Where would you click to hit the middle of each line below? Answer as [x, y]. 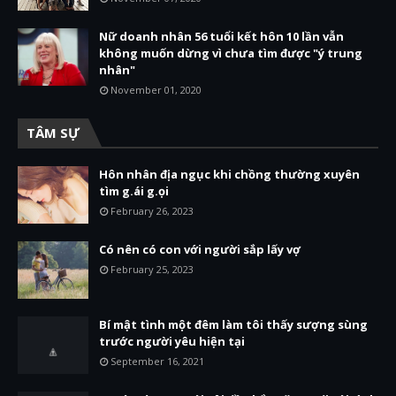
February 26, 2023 [152, 211]
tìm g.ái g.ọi [134, 191]
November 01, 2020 [156, 90]
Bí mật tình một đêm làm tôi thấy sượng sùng [233, 324]
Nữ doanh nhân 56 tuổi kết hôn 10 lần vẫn [221, 36]
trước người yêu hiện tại [172, 341]
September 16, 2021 [157, 361]
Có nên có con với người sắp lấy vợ [200, 249]
